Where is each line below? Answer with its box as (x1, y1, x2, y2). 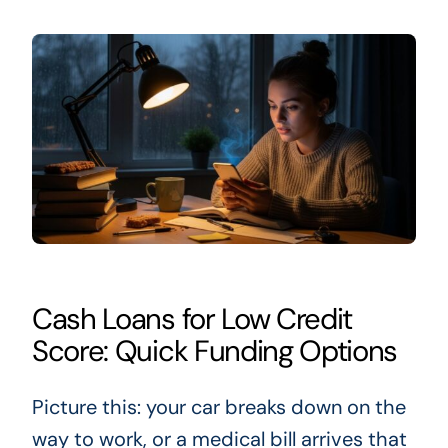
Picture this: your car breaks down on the (31, 393, 406, 420)
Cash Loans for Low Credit (31, 299, 353, 338)
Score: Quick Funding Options (31, 331, 398, 370)
